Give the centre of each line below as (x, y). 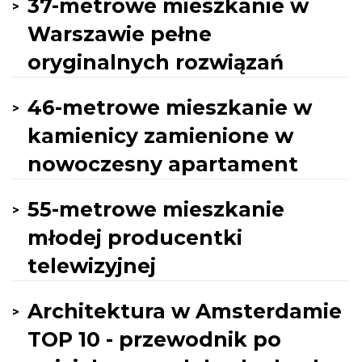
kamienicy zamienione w (160, 136)
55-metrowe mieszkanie (156, 209)
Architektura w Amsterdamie (185, 311)
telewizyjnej (92, 266)
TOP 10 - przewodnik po (154, 339)
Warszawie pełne (120, 34)
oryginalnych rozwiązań (156, 62)
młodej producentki (135, 238)
